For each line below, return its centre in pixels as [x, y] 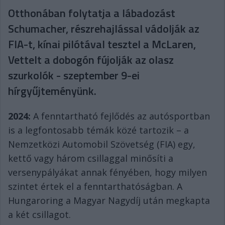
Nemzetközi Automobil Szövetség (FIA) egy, [102, 144]
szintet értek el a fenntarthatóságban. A [95, 186]
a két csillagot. [39, 214]
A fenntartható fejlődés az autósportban [122, 116]
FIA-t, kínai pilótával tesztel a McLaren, [102, 44]
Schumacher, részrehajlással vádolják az [104, 29]
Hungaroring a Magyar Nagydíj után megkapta [109, 200]
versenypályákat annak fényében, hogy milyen [107, 172]
